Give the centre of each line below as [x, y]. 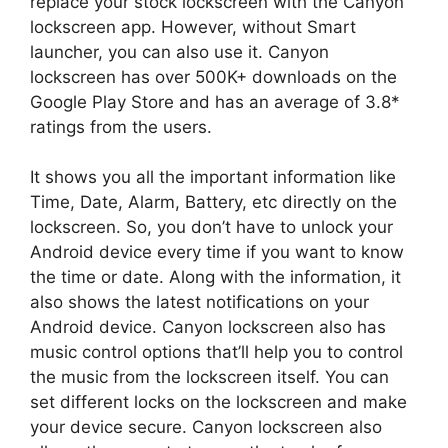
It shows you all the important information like [213, 177]
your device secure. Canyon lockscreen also [206, 427]
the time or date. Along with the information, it [215, 277]
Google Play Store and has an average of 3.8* [215, 101]
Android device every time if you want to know [217, 252]
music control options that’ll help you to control [216, 352]
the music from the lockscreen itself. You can [209, 377]
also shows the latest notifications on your [199, 302]
